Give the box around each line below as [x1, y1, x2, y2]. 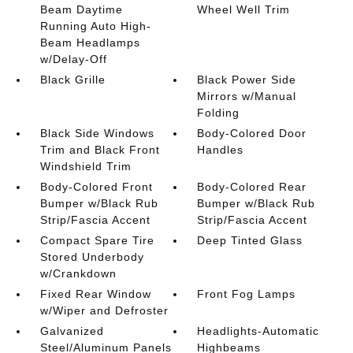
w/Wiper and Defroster [39, 304, 169, 317]
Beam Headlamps [39, 36, 140, 49]
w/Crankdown [39, 267, 117, 280]
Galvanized [39, 325, 104, 337]
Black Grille [39, 73, 106, 86]
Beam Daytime [39, 3, 123, 16]
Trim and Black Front [39, 143, 160, 156]
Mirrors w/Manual [197, 90, 297, 102]
